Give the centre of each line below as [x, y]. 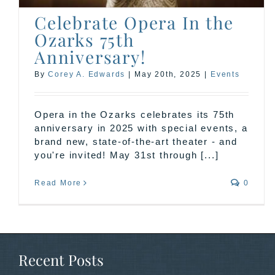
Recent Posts [61, 259]
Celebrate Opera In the [134, 22]
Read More [58, 183]
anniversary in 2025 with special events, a [141, 128]
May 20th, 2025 [168, 74]
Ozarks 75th [84, 39]
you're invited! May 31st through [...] [127, 155]
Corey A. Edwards [87, 74]
